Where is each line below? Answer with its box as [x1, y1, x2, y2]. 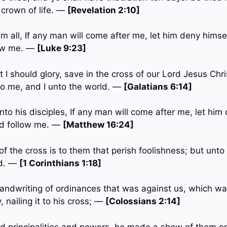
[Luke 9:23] [36, 43, 86, 54]
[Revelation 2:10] [67, 5, 140, 15]
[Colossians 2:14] [105, 196, 180, 207]
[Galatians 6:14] [123, 81, 192, 92]
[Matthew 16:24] [62, 120, 134, 130]
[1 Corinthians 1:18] [19, 158, 101, 168]
